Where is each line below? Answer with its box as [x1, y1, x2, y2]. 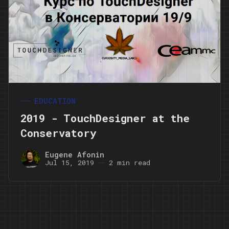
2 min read [108, 158, 150, 168]
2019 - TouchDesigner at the [20, 110, 190, 125]
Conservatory [20, 125, 96, 140]
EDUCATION [34, 96, 76, 106]
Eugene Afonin [45, 149, 104, 159]
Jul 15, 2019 [45, 158, 94, 168]
